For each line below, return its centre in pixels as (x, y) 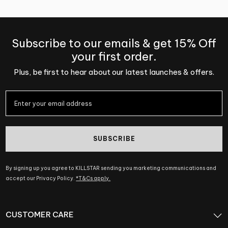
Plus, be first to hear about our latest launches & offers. (114, 72)
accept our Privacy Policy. (41, 179)
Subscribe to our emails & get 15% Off (114, 43)
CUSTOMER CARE (40, 215)
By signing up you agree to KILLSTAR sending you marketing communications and (111, 168)
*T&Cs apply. (93, 179)
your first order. (114, 56)
